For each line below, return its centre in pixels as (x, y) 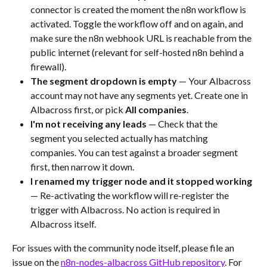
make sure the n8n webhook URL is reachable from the (142, 38)
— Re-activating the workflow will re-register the (131, 195)
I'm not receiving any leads (89, 124)
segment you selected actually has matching (120, 138)
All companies (156, 110)
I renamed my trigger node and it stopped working (141, 181)
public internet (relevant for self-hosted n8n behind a (138, 52)
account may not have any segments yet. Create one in (140, 95)
